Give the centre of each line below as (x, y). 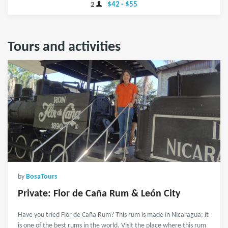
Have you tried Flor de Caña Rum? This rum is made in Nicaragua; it (113, 215)
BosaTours (42, 177)
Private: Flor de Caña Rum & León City (99, 194)
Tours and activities (64, 48)
